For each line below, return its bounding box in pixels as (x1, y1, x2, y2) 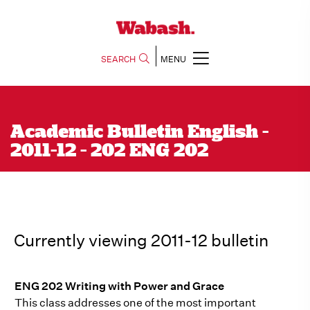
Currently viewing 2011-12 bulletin (14, 230, 268, 250)
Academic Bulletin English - (10, 123, 268, 142)
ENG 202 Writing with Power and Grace (15, 280, 224, 293)
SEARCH (101, 53, 136, 65)
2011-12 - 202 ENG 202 (10, 142, 208, 161)
